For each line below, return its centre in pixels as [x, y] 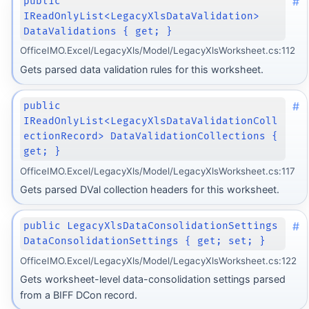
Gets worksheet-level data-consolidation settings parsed [152, 279]
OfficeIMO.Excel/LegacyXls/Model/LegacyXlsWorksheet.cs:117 [157, 171]
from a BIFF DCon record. [78, 295]
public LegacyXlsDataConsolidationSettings [151, 226]
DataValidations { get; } [98, 31]
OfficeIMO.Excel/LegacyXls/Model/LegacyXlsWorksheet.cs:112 [157, 51]
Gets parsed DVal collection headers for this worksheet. [149, 189]
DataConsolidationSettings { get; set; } [145, 241]
